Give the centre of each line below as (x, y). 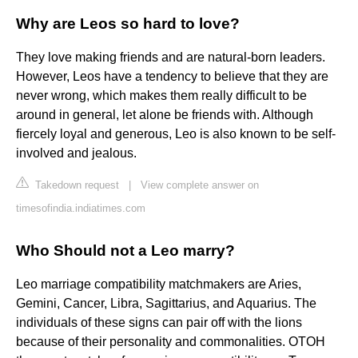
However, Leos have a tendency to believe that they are (172, 77)
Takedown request (76, 185)
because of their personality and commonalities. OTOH (171, 342)
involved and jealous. (76, 153)
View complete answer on (200, 185)
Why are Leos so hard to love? (128, 24)
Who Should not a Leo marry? (125, 251)
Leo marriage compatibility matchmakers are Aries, (159, 284)
